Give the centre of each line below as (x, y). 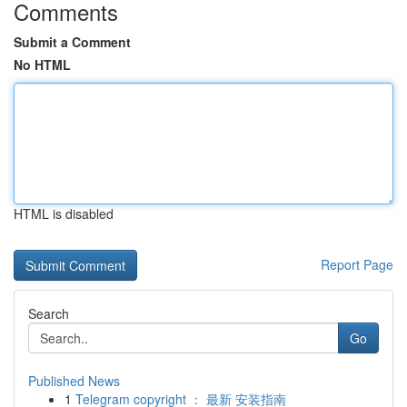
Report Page (357, 264)
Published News (74, 381)
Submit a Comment (72, 42)
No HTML (42, 65)
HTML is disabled (64, 213)
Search (49, 313)
